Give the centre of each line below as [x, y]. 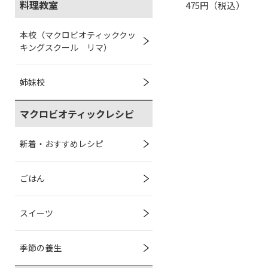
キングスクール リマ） [66, 47]
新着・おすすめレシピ [62, 144]
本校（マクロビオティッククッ [78, 35]
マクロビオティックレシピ [77, 114]
